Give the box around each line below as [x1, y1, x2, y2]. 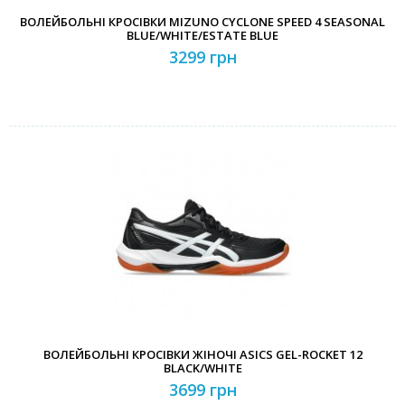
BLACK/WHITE [163, 360, 242, 376]
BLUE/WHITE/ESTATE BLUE [127, 27, 278, 43]
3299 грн [168, 46, 237, 68]
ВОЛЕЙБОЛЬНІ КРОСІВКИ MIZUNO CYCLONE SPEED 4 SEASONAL [20, 14, 385, 30]
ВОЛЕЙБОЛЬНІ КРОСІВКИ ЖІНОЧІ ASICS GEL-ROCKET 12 [42, 346, 363, 363]
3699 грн [168, 379, 237, 400]
